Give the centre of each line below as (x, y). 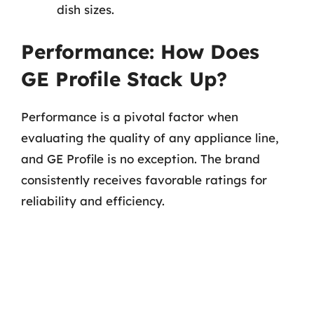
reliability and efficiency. (93, 201)
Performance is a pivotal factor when (130, 117)
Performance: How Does (140, 52)
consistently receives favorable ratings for (144, 180)
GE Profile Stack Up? (124, 79)
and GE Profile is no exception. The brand (141, 159)
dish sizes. (86, 9)
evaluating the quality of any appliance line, (150, 138)
